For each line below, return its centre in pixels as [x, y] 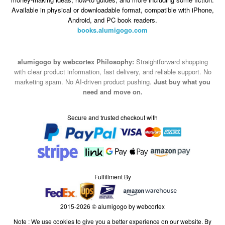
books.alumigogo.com [113, 30]
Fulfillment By [113, 177]
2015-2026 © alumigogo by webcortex [113, 206]
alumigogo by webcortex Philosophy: [76, 61]
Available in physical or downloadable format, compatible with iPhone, [113, 10]
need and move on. [113, 91]
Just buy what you [182, 81]
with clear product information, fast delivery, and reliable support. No [113, 71]
